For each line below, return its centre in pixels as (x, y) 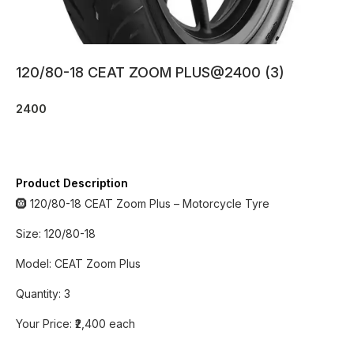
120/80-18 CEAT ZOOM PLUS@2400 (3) (150, 72)
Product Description (72, 183)
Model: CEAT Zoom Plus (78, 264)
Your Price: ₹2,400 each (75, 324)
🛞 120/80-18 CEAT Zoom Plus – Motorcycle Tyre (143, 203)
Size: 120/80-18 (56, 233)
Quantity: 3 (43, 294)
